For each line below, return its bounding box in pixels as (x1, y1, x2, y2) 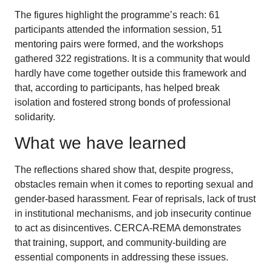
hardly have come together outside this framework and (15, 67, 246, 78)
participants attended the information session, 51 (15, 24, 222, 35)
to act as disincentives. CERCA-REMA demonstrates (15, 223, 241, 234)
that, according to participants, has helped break (15, 82, 220, 93)
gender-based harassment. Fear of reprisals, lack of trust (15, 194, 256, 205)
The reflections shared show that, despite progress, (15, 165, 233, 175)
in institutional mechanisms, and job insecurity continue (15, 208, 251, 219)
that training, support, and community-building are (15, 237, 226, 248)
